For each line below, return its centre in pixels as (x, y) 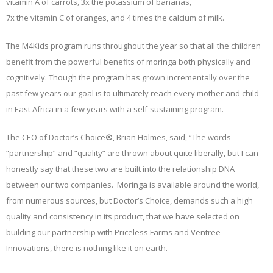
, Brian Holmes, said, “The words (172, 137)
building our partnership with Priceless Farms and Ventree (113, 232)
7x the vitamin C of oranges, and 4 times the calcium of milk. (115, 17)
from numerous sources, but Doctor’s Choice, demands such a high (129, 200)
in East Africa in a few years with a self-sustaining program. (115, 109)
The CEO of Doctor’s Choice (56, 137)
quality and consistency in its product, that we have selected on (123, 216)
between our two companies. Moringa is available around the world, (133, 184)
